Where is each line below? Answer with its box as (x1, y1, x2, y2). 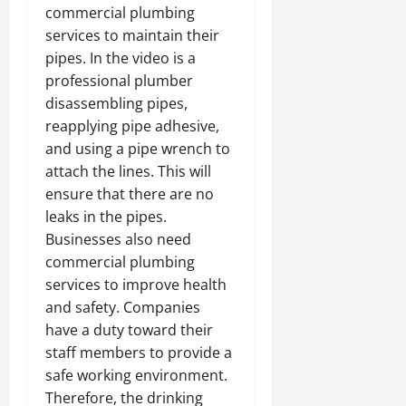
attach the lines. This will (45, 160, 211, 181)
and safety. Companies (45, 296, 200, 317)
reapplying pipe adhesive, (45, 115, 219, 136)
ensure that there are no (45, 183, 214, 204)
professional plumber (45, 70, 193, 91)
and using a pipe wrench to (45, 138, 230, 159)
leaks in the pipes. (45, 206, 167, 227)
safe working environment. (45, 364, 227, 385)
